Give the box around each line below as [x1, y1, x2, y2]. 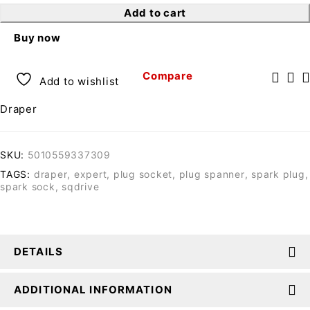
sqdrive [62, 181, 100, 192]
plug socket [113, 168, 172, 180]
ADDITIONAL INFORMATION [14, 283, 172, 296]
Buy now [14, 31, 61, 44]
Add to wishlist [39, 75, 119, 88]
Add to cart [123, 6, 187, 19]
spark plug [251, 168, 305, 180]
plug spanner [179, 168, 245, 180]
